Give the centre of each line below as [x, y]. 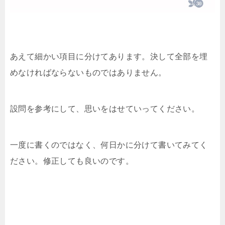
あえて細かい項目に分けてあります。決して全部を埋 [109, 57]
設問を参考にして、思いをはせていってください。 [105, 109]
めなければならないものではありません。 [88, 73]
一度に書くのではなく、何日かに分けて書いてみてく [109, 145]
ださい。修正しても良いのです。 [72, 161]
